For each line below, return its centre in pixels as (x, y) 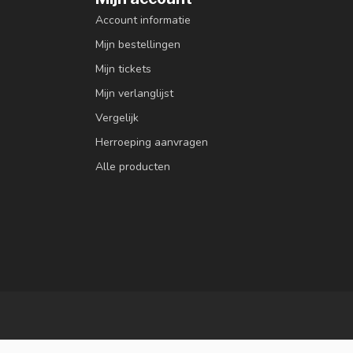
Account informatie (143, 20)
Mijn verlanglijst (134, 93)
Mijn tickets (123, 69)
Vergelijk (117, 118)
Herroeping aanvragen (152, 142)
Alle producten (133, 167)
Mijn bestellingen (138, 45)
